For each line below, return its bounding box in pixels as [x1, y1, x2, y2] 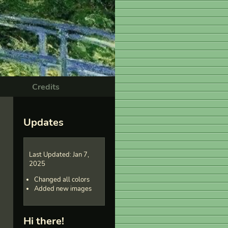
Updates [23, 115, 64, 129]
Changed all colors [34, 175, 90, 184]
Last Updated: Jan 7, [29, 150, 89, 159]
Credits [32, 81, 60, 93]
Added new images [34, 184, 92, 193]
